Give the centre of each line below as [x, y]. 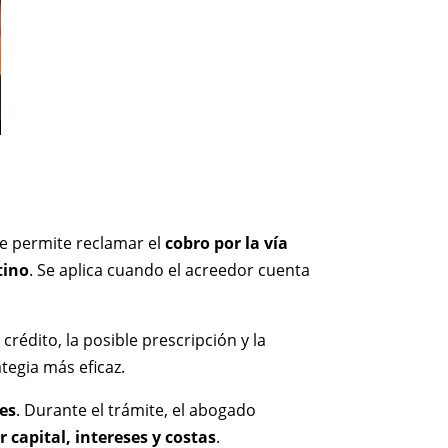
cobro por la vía [227, 242]
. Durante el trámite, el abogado [136, 409]
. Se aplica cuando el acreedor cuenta [170, 269]
